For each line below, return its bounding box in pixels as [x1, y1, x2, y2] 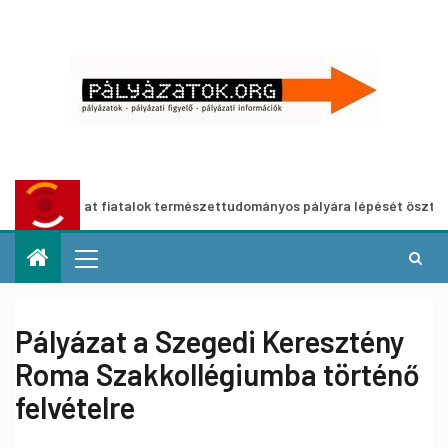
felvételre [15, 389, 135, 425]
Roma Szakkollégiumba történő [15, 356, 419, 392]
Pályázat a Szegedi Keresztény [15, 323, 405, 359]
